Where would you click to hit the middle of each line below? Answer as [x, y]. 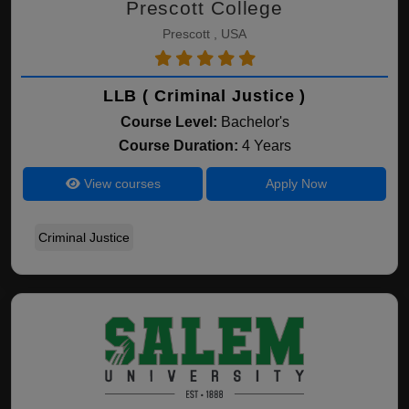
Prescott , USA [204, 34]
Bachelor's [255, 122]
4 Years [266, 146]
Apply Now [296, 184]
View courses [120, 184]
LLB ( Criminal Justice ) [204, 96]
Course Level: [168, 122]
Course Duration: [180, 146]
